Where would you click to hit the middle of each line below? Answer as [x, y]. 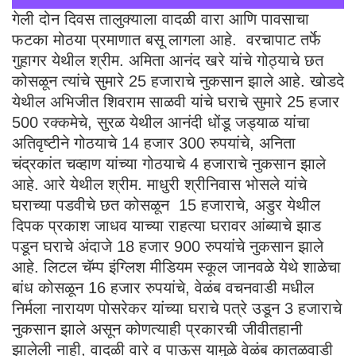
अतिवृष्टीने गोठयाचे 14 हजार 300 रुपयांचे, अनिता [154, 143]
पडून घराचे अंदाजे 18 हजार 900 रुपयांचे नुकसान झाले [168, 246]
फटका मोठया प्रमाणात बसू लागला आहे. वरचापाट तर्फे [166, 39]
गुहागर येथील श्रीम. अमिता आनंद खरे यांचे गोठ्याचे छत [168, 60]
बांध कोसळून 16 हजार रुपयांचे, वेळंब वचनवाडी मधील [163, 287]
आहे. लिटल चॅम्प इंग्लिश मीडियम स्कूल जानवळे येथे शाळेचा [176, 267]
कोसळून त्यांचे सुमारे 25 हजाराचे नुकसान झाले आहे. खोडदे [178, 81]
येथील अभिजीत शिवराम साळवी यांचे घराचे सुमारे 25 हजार [176, 101]
